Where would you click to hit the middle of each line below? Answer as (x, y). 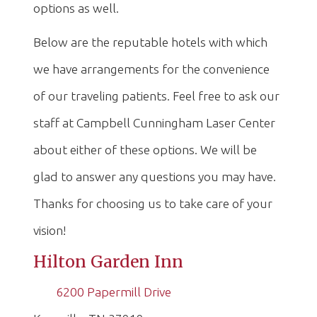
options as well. (76, 8)
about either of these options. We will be (145, 150)
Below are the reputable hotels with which (150, 42)
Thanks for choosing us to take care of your (153, 203)
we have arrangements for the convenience (151, 69)
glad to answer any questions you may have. (155, 177)
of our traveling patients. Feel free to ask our (156, 96)
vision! (50, 230)
